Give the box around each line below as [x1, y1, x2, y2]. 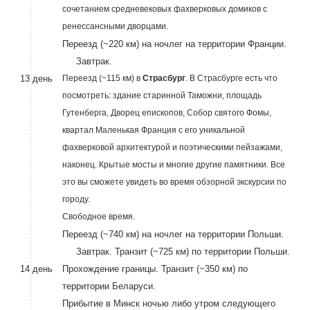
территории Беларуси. [62, 281, 156, 291]
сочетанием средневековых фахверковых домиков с [62, 4, 267, 14]
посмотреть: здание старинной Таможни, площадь [62, 91, 262, 100]
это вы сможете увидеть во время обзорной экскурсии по [62, 177, 286, 187]
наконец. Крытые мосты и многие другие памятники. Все [62, 160, 285, 170]
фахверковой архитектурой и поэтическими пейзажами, [62, 143, 282, 152]
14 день [17, 264, 55, 274]
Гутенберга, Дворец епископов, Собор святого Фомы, [62, 108, 271, 118]
